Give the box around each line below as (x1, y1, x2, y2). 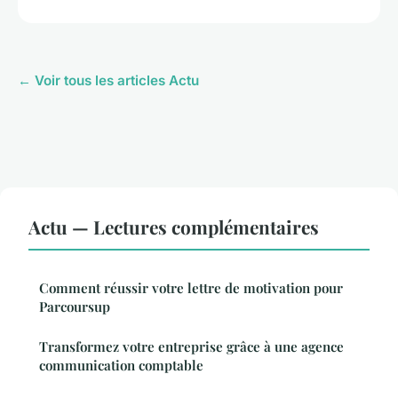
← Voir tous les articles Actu (18, 72, 199, 90)
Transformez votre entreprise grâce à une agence (39, 338, 344, 356)
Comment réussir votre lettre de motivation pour (39, 279, 343, 298)
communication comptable (39, 356, 203, 375)
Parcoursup (39, 298, 110, 316)
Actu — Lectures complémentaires (28, 214, 319, 240)
